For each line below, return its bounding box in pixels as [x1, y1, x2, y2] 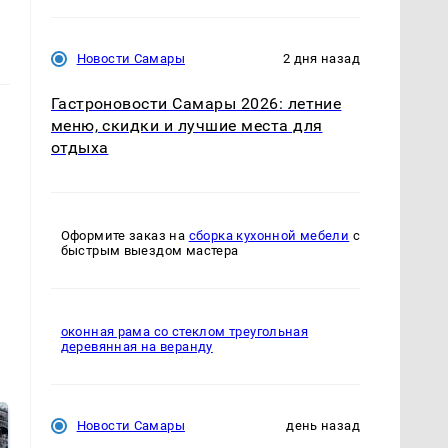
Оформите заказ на [60, 228, 189, 244]
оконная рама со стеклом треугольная [60, 324, 309, 340]
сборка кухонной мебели [188, 228, 350, 244]
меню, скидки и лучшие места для [50, 116, 323, 136]
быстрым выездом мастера [60, 243, 239, 259]
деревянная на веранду [60, 339, 213, 355]
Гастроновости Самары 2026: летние [50, 94, 342, 114]
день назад [286, 418, 360, 434]
